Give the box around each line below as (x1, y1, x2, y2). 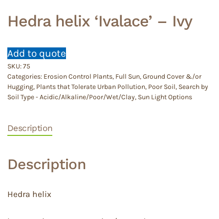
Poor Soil (148, 83, 175, 91)
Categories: (7, 72, 44, 81)
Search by (178, 83, 208, 91)
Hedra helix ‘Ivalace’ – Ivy (7, 12, 192, 31)
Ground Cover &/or (143, 72, 201, 81)
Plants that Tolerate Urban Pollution (36, 83, 145, 91)
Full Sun (115, 72, 140, 81)
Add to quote (7, 47, 66, 60)
